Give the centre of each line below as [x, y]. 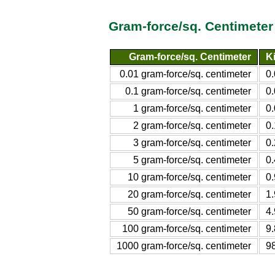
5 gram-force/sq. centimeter [192, 160]
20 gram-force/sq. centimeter [189, 194]
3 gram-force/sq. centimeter [192, 142]
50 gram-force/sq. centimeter [189, 211]
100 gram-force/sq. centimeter [187, 228]
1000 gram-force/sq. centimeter [184, 246]
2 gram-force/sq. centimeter [192, 125]
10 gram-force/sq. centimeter [189, 177]
